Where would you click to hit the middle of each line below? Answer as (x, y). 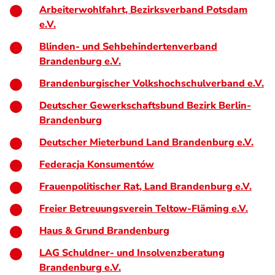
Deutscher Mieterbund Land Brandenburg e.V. (146, 142)
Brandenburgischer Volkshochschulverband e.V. (152, 83)
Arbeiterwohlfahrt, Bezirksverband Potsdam (143, 10)
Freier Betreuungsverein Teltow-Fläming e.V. (144, 209)
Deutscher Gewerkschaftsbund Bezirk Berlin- (145, 106)
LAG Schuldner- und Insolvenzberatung (132, 253)
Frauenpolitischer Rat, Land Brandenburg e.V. (145, 187)
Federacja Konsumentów (97, 165)
